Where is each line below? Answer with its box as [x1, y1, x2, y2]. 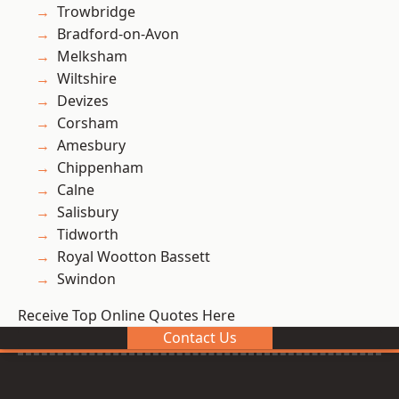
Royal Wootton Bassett [57, 247, 210, 267]
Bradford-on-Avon [57, 24, 179, 45]
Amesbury [57, 135, 126, 156]
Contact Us [162, 328, 237, 348]
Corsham [57, 113, 118, 134]
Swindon [57, 269, 116, 289]
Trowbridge [57, 2, 135, 22]
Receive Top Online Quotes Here [18, 305, 235, 326]
